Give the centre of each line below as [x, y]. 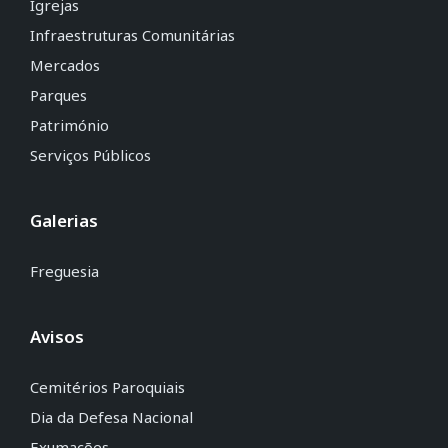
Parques [58, 95]
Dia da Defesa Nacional [111, 417]
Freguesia [64, 271]
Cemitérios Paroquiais [107, 387]
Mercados [65, 65]
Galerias [64, 221]
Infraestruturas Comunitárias [132, 35]
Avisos [57, 337]
